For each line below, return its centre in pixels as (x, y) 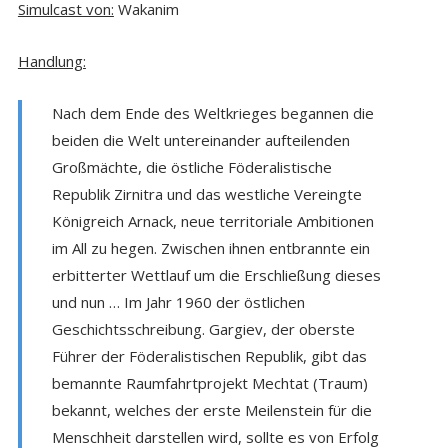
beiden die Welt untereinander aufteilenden (200, 139)
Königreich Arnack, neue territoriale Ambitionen (212, 220)
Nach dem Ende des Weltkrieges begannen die (212, 112)
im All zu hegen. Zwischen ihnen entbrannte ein (210, 247)
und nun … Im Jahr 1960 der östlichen (178, 301)
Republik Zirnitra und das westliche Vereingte (206, 193)
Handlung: (51, 60)
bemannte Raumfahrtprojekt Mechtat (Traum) (209, 382)
